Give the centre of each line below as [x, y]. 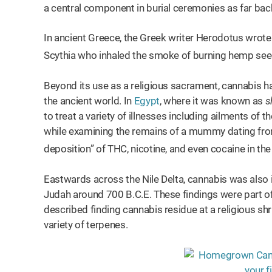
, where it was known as [212, 100]
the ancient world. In [89, 100]
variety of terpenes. [87, 224]
